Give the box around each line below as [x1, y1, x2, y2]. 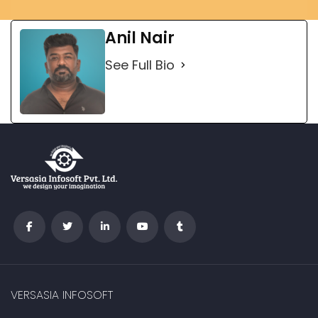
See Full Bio [105, 55, 175, 74]
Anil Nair [105, 26, 175, 49]
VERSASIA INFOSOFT [11, 286, 113, 303]
